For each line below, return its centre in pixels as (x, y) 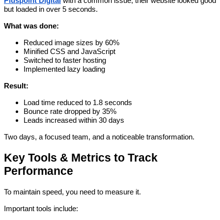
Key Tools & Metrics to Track (81, 158)
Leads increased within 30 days (74, 121)
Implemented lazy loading (64, 69)
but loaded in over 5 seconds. (51, 10)
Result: (16, 86)
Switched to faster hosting (65, 61)
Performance (39, 171)
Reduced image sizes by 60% (71, 43)
